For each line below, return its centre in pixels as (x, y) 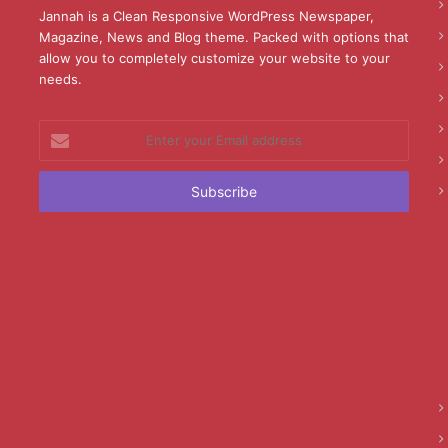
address (63, 193)
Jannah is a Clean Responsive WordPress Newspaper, (206, 16)
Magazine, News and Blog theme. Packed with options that (223, 37)
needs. (60, 79)
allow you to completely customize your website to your (214, 58)
